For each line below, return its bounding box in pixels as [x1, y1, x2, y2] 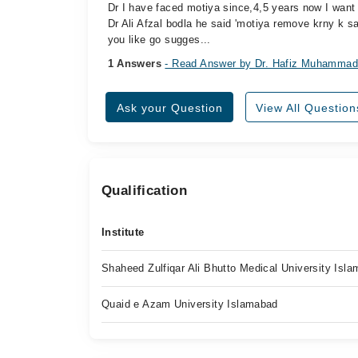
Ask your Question [116, 101, 223, 114]
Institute [101, 226, 145, 238]
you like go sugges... [107, 34, 211, 46]
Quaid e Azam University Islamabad [101, 298, 278, 310]
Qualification [101, 183, 188, 198]
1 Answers [107, 58, 165, 70]
